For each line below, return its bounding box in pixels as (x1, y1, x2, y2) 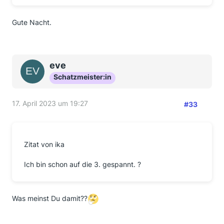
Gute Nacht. (12, 18, 51, 26)
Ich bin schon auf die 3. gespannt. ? (24, 160, 141, 168)
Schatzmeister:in (53, 72, 111, 81)
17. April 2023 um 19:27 (12, 99, 88, 107)
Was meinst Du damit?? (12, 194, 87, 203)
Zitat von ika (24, 140, 64, 148)
